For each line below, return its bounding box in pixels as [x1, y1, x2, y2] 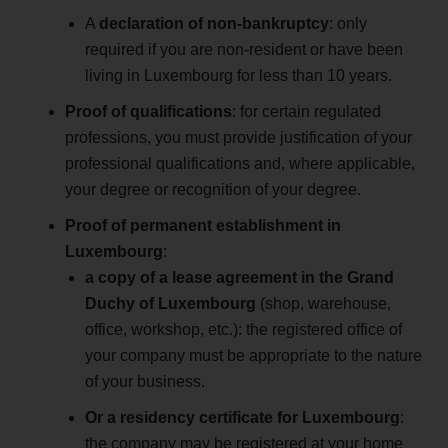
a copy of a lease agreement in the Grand [85, 268, 394, 286]
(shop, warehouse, [260, 294, 391, 312]
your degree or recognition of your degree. [65, 180, 361, 198]
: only [329, 14, 367, 32]
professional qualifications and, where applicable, [65, 154, 415, 172]
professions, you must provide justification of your [65, 128, 412, 146]
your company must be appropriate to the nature [85, 346, 422, 364]
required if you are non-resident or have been [85, 40, 403, 58]
